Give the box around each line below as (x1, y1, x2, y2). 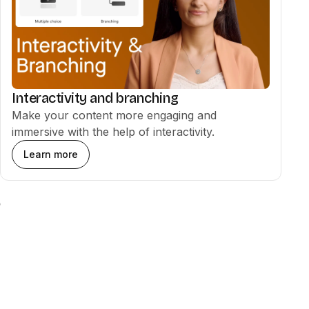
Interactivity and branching (12, 90, 179, 106)
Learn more (23, 148, 78, 160)
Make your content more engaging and (12, 108, 217, 122)
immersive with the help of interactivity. (12, 125, 215, 139)
